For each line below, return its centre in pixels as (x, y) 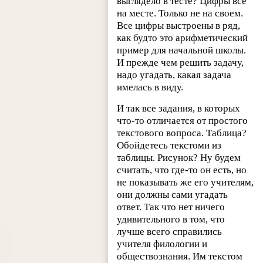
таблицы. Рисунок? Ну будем (179, 158)
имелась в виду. (150, 87)
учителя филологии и (162, 244)
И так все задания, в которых (179, 109)
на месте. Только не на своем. (180, 14)
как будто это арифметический (183, 38)
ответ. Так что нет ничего (171, 207)
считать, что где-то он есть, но (182, 170)
